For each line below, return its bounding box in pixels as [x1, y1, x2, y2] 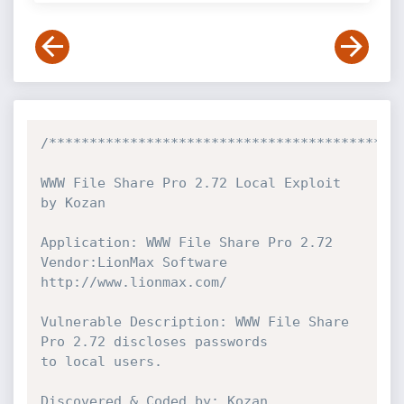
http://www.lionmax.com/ [40, 274, 227, 290]
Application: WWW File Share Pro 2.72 [40, 234, 333, 251]
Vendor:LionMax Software [40, 254, 227, 271]
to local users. [40, 353, 162, 370]
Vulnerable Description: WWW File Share [40, 314, 349, 330]
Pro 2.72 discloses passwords [40, 334, 268, 350]
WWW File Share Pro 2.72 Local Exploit [40, 175, 341, 191]
